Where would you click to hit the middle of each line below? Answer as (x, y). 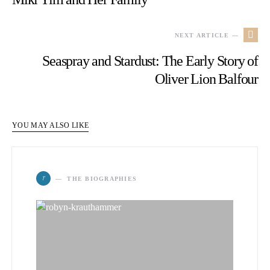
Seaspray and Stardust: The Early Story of (150, 61)
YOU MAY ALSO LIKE (51, 125)
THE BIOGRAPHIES (102, 178)
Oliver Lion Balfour (206, 79)
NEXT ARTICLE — (206, 35)
